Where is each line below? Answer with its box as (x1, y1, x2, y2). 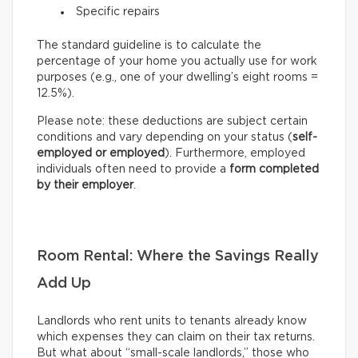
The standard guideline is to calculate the (37, 40, 261, 52)
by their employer (37, 180, 133, 192)
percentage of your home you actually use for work (37, 56, 317, 68)
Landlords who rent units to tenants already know (37, 316, 307, 328)
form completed (229, 164, 319, 176)
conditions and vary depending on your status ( (37, 132, 292, 144)
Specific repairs (76, 6, 160, 18)
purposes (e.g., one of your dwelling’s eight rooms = (37, 72, 318, 84)
